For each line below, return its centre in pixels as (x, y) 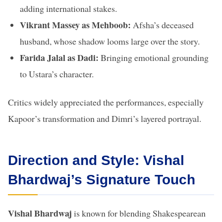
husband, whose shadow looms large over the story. (110, 41)
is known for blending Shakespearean (139, 213)
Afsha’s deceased (162, 25)
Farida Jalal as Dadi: (59, 58)
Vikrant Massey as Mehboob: (75, 25)
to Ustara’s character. (57, 74)
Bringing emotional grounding (154, 58)
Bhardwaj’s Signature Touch (102, 180)
